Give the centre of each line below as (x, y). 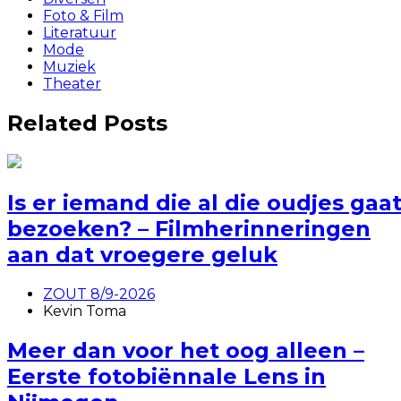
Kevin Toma (85, 311)
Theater (72, 84)
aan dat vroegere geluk (142, 255)
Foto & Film (83, 16)
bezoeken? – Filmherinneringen (189, 229)
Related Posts (87, 124)
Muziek (69, 67)
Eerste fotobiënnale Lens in (166, 376)
